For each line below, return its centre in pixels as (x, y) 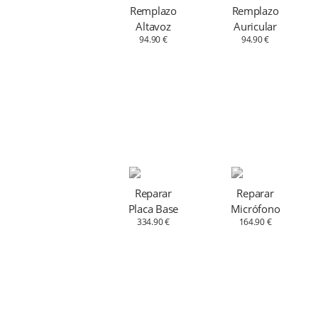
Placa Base (153, 209)
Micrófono (255, 209)
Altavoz (153, 27)
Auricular (255, 27)
